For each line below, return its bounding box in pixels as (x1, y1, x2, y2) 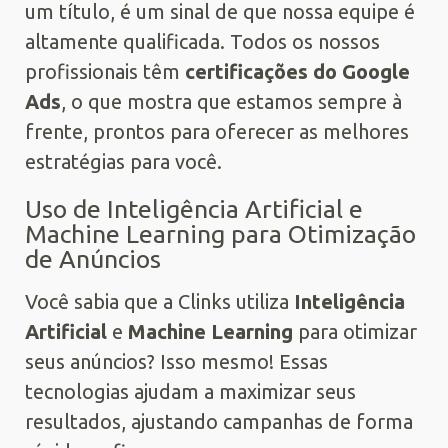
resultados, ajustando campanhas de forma (25, 409, 413, 433)
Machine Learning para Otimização (25, 219, 416, 248)
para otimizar (293, 319, 417, 343)
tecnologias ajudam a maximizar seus (25, 379, 356, 403)
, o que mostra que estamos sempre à (61, 89, 402, 113)
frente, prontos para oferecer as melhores (25, 119, 409, 143)
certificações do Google (185, 59, 410, 83)
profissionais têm (25, 59, 185, 83)
